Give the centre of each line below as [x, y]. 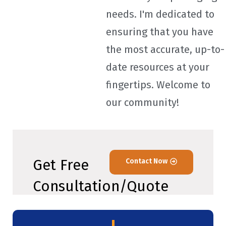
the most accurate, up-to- [165, 50]
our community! [143, 103]
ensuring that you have [160, 32]
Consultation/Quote [101, 187]
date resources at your [158, 67]
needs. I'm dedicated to [160, 14]
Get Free [61, 165]
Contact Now [147, 161]
